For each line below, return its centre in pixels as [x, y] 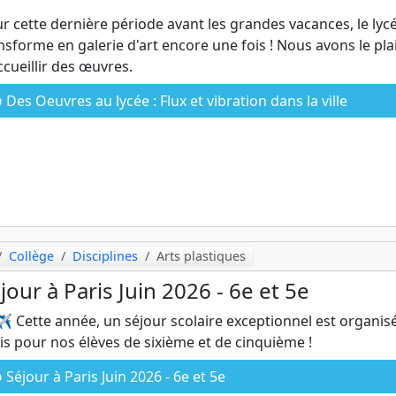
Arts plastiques [202, 256]
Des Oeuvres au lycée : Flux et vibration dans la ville [175, 101]
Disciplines [106, 256]
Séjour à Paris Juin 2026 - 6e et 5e [114, 377]
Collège [32, 256]
